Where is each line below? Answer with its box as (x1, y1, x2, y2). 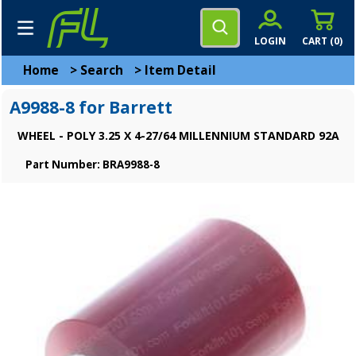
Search (80, 62, 123, 79)
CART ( (302, 34, 334, 47)
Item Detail (145, 62, 216, 79)
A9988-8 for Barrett (10, 96, 172, 118)
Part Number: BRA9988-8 (25, 157, 160, 172)
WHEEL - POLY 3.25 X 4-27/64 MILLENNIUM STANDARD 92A (17, 128, 339, 143)
